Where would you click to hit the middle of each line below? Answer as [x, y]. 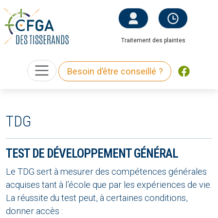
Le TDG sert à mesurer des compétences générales [106, 172]
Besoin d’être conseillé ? [115, 71]
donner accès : [34, 211]
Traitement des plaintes [153, 40]
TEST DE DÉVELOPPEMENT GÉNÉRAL [92, 154]
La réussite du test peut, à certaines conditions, [97, 198]
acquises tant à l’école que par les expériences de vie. [109, 185]
